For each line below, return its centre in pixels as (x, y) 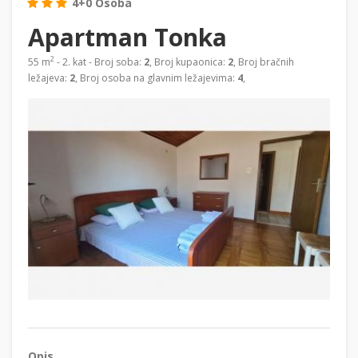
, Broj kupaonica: (189, 62)
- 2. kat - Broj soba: (99, 62)
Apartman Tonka (127, 37)
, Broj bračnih (264, 62)
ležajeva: (49, 78)
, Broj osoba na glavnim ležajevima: (156, 78)
